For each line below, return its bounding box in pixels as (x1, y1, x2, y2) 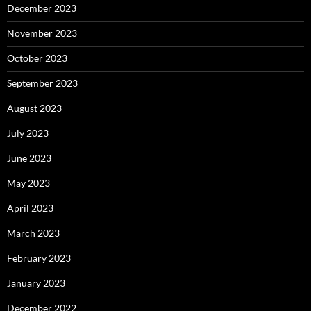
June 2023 (7, 152, 51, 165)
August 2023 (7, 102, 62, 115)
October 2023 (7, 52, 67, 65)
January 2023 (7, 277, 65, 289)
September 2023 (7, 77, 78, 90)
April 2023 (7, 202, 53, 215)
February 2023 (7, 252, 71, 264)
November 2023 (7, 27, 77, 40)
